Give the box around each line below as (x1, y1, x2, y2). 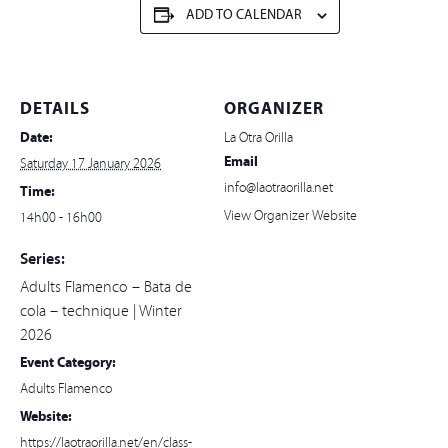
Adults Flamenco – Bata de (20, 277, 192, 297)
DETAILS (20, 97, 90, 120)
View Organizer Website (224, 207, 357, 225)
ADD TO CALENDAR (185, 6, 302, 24)
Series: (20, 248, 65, 269)
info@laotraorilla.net (224, 179, 333, 197)
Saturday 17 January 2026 (20, 155, 161, 173)
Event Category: (20, 353, 116, 372)
